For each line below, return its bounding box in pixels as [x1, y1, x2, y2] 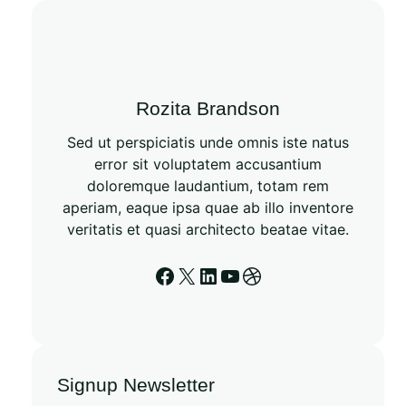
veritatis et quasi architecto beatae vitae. [67, 220, 350, 239]
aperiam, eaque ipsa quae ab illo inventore [63, 198, 354, 217]
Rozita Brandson [136, 98, 281, 120]
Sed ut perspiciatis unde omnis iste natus [67, 133, 350, 152]
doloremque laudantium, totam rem [87, 177, 330, 196]
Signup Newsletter [57, 374, 216, 396]
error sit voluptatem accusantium [94, 155, 323, 174]
